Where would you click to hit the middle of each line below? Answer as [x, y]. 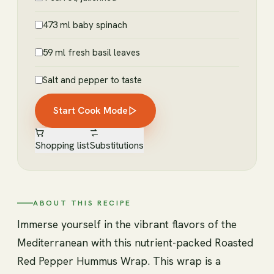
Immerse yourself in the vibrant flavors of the [127, 224]
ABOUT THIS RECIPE [82, 203]
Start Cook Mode [91, 110]
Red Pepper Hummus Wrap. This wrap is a [119, 261]
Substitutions [117, 145]
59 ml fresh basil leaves [91, 52]
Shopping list [62, 145]
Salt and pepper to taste [92, 80]
